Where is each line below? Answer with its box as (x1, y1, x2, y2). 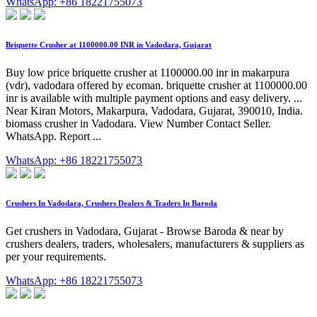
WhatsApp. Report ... (6, 130, 101, 143)
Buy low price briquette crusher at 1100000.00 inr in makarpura (6, 67, 289, 79)
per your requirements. (6, 250, 106, 263)
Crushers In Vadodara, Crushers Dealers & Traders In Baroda (6, 199, 217, 208)
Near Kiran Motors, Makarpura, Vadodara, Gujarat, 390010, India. (6, 105, 303, 117)
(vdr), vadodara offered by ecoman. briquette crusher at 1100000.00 (6, 79, 307, 92)
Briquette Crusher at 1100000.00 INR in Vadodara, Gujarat (6, 40, 212, 50)
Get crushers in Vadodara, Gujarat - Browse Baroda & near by (6, 225, 284, 238)
